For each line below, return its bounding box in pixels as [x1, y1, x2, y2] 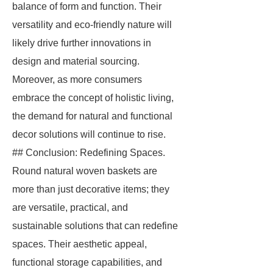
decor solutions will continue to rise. [12, 129, 166, 140]
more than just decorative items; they [12, 184, 169, 194]
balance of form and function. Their [12, 1, 161, 12]
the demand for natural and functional [12, 111, 172, 121]
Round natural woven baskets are [12, 166, 157, 176]
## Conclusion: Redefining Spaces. [12, 147, 165, 158]
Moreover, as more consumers [12, 74, 142, 85]
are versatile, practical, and [12, 202, 128, 213]
